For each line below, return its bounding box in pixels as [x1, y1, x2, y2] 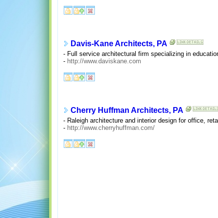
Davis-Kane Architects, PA [70, 39, 167, 48]
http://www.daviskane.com [67, 57, 141, 65]
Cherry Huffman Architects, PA [70, 106, 183, 115]
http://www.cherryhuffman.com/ [67, 124, 155, 131]
